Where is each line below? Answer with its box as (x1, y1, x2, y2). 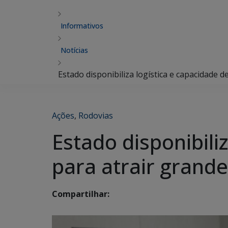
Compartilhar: (52, 188, 109, 200)
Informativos (61, 21, 103, 31)
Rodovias (78, 110, 113, 121)
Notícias (61, 45, 88, 55)
